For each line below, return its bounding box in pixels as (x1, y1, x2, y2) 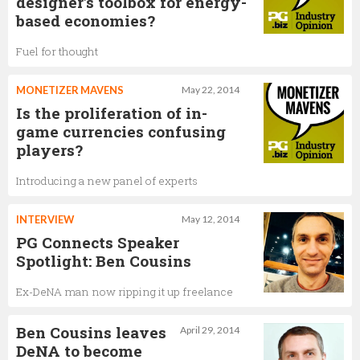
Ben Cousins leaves (16, 321, 166, 342)
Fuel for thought (16, 43, 98, 59)
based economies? (16, 10, 155, 31)
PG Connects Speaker (16, 231, 179, 252)
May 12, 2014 (182, 212, 239, 225)
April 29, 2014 (180, 323, 239, 336)
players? (16, 139, 83, 160)
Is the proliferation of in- (16, 102, 207, 123)
